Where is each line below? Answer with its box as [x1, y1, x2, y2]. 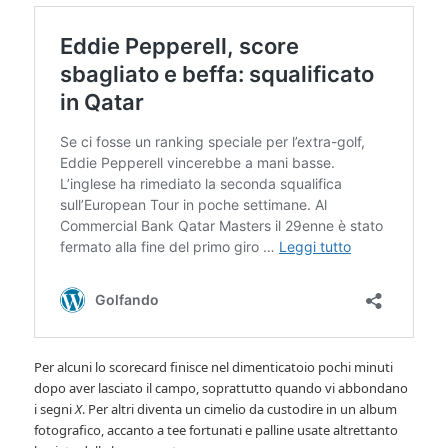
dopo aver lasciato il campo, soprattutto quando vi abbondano [34, 378, 409, 397]
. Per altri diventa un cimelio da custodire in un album [82, 399, 398, 418]
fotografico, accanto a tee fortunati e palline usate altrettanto [34, 420, 399, 439]
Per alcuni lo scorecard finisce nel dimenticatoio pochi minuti [34, 357, 394, 376]
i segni [34, 399, 76, 418]
